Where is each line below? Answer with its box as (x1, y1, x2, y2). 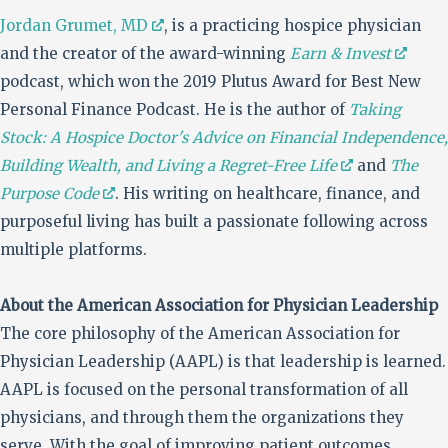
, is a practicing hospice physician (164, 16, 421, 36)
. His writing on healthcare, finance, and (115, 184, 420, 204)
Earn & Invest (290, 44, 391, 64)
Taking (349, 100, 401, 120)
